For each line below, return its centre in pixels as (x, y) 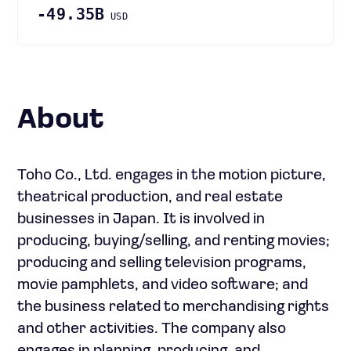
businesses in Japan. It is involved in (141, 219)
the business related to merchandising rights (173, 307)
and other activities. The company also (152, 329)
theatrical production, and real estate (150, 197)
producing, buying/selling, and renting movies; (174, 241)
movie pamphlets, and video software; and (163, 285)
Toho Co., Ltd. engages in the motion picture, (172, 175)
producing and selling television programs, (162, 263)
